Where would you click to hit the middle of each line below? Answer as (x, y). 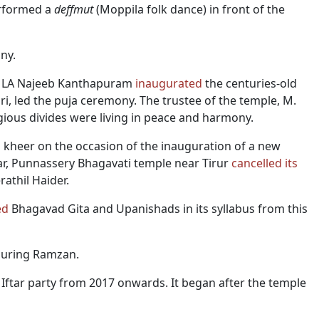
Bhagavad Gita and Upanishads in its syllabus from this (158, 209)
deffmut (74, 9)
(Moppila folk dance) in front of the (189, 9)
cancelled (257, 163)
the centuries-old (250, 83)
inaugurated (169, 83)
